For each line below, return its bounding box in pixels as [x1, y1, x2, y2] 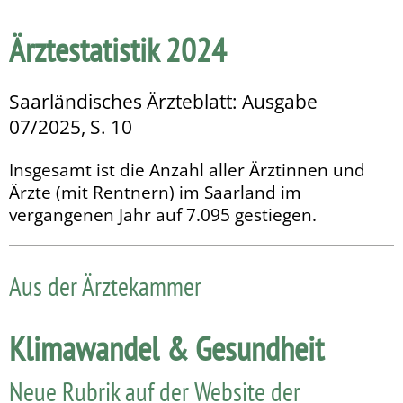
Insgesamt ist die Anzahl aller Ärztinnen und [9, 158, 365, 182]
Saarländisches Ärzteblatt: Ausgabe [9, 89, 318, 115]
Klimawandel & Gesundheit [9, 327, 324, 371]
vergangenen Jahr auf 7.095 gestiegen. [9, 203, 317, 227]
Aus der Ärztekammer [9, 268, 201, 303]
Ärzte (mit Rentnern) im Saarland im [9, 181, 301, 204]
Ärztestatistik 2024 [9, 28, 227, 72]
